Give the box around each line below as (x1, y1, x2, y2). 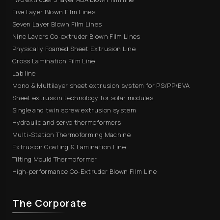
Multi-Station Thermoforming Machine (12, 130, 131, 139)
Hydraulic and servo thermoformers (12, 117, 121, 127)
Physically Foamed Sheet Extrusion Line (12, 44, 136, 53)
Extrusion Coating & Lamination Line (12, 142, 126, 151)
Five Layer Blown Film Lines (12, 7, 96, 16)
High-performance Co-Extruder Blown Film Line (12, 166, 157, 176)
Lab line (12, 68, 36, 78)
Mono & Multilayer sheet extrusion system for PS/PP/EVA (12, 81, 190, 90)
